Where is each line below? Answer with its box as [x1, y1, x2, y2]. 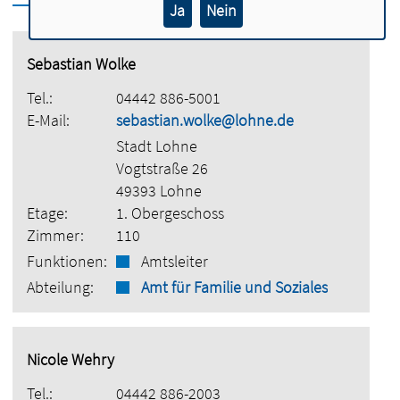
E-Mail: [27, 110, 71, 130]
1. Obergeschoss [116, 203, 225, 223]
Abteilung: [27, 277, 95, 297]
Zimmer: [27, 225, 85, 246]
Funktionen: [27, 251, 108, 271]
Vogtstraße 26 [116, 158, 209, 179]
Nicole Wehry [27, 349, 115, 370]
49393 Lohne [116, 180, 203, 201]
